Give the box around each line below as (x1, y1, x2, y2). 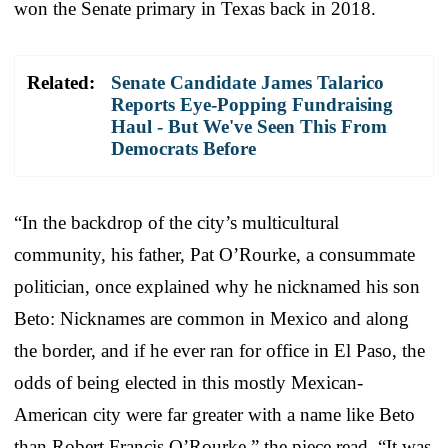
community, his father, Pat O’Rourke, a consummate (14, 243, 415, 265)
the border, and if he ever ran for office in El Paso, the (14, 339, 425, 361)
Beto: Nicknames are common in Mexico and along (14, 307, 409, 329)
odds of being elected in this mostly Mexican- (14, 371, 363, 393)
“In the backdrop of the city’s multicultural (14, 211, 339, 233)
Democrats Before (111, 137, 256, 159)
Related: (27, 71, 95, 93)
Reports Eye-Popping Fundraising (111, 93, 393, 115)
